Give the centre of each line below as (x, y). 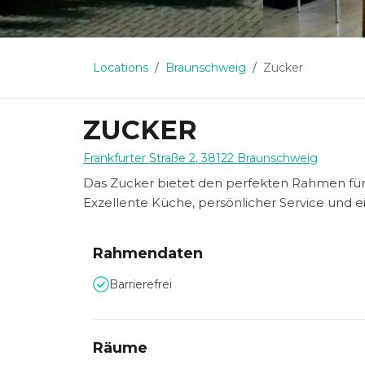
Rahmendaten (148, 253)
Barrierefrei (141, 284)
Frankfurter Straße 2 (139, 158)
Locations (121, 68)
